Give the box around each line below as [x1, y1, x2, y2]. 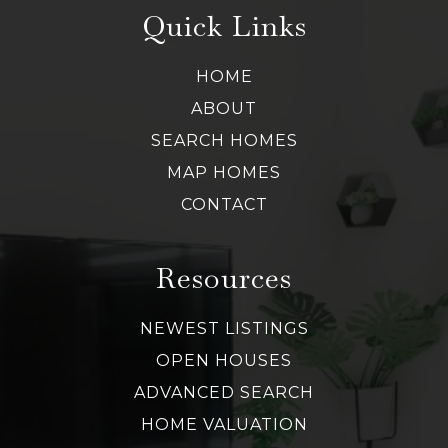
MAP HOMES [167, 163, 281, 183]
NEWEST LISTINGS [139, 319, 309, 339]
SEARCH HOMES [150, 131, 298, 151]
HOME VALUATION [140, 415, 308, 435]
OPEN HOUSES [156, 351, 292, 371]
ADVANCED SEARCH [134, 383, 314, 403]
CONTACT [180, 195, 268, 215]
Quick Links [141, 7, 307, 46]
